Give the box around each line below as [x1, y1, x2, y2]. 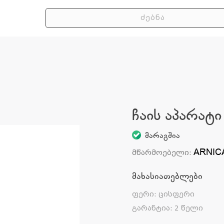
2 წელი [174, 204, 203, 212]
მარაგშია [144, 130, 180, 141]
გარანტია [131, 204, 170, 212]
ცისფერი [158, 190, 194, 198]
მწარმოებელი [131, 148, 189, 157]
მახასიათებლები [131, 170, 202, 182]
